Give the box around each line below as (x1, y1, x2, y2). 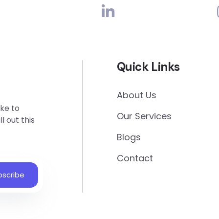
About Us (117, 89, 156, 101)
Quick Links (117, 59, 180, 74)
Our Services (117, 110, 172, 122)
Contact (117, 152, 153, 164)
